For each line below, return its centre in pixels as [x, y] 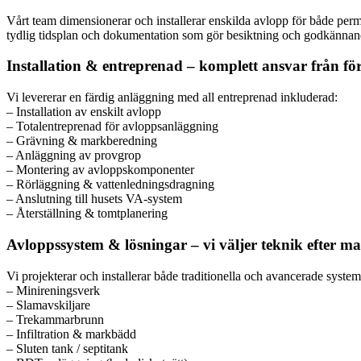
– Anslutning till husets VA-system [94, 199]
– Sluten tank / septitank [67, 348]
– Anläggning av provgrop [74, 156]
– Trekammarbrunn [55, 319]
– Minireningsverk [53, 290]
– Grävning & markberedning [82, 141]
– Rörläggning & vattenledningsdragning [110, 185]
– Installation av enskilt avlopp [84, 112]
